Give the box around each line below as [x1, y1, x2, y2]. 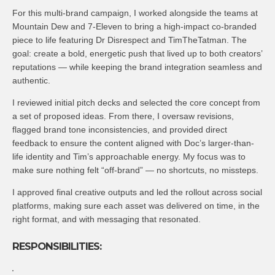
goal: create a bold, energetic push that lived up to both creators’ [12, 48, 262, 59]
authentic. [12, 76, 50, 86]
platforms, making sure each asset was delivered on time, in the [12, 201, 260, 211]
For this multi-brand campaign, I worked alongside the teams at [12, 8, 258, 18]
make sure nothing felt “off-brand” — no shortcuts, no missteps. [12, 165, 258, 176]
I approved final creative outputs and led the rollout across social [12, 187, 262, 198]
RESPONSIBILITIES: [12, 240, 101, 253]
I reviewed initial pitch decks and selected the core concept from [12, 98, 260, 108]
